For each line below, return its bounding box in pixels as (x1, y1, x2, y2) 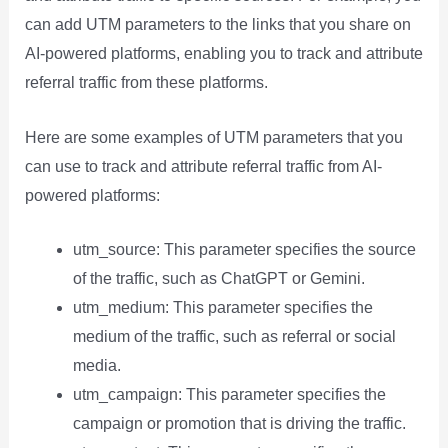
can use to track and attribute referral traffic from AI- (24, 157, 382, 175)
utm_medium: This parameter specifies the (72, 299, 373, 317)
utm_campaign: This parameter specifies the (72, 386, 386, 404)
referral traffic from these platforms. (24, 73, 268, 91)
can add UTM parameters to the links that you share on (24, 15, 411, 33)
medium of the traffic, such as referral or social (72, 328, 396, 346)
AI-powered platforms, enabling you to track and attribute (24, 44, 423, 62)
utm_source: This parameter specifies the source (72, 241, 416, 259)
